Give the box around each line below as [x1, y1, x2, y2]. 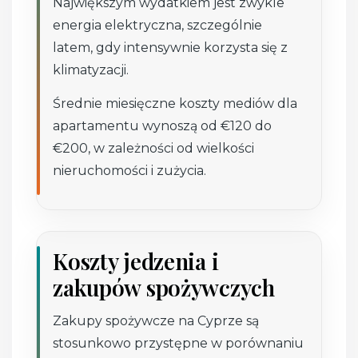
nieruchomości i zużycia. [53, 163, 207, 179]
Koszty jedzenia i [53, 246, 219, 276]
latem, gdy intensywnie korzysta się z [53, 40, 288, 56]
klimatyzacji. [53, 62, 129, 78]
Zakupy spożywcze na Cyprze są [53, 313, 260, 329]
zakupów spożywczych [53, 272, 275, 303]
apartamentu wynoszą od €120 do [53, 118, 272, 134]
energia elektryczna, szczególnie [53, 18, 263, 34]
